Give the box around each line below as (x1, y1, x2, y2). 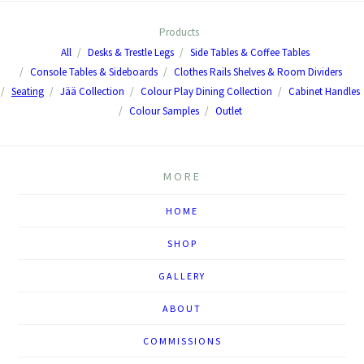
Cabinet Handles (288, 84, 360, 99)
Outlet (215, 104, 242, 119)
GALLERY (158, 269, 206, 282)
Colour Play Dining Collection (141, 84, 272, 99)
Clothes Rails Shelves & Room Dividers (173, 65, 342, 80)
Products (158, 25, 199, 40)
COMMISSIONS (142, 334, 222, 347)
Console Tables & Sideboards (29, 65, 158, 80)
